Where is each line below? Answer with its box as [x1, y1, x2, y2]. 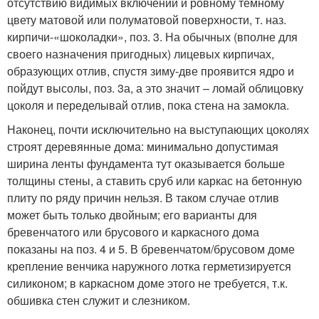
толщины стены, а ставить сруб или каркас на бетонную [7, 172, 302, 189]
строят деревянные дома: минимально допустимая [7, 137, 278, 155]
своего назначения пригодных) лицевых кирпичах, [7, 45, 274, 62]
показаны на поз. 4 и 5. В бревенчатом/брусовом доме [7, 240, 295, 257]
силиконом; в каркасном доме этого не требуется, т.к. [7, 274, 288, 291]
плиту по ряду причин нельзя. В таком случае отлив [7, 189, 279, 206]
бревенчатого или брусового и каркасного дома [7, 223, 259, 240]
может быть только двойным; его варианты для [7, 206, 257, 223]
